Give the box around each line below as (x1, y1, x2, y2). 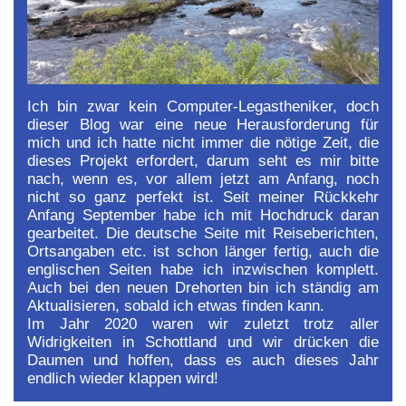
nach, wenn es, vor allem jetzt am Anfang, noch (27, 170, 379, 188)
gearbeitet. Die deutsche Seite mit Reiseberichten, (27, 225, 379, 243)
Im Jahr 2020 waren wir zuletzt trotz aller (27, 315, 379, 333)
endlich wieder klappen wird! (27, 370, 218, 388)
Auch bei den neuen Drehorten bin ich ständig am (27, 279, 379, 297)
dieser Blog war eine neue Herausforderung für (27, 116, 379, 134)
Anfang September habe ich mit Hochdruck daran (27, 207, 379, 225)
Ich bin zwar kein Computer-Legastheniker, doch (27, 98, 379, 116)
